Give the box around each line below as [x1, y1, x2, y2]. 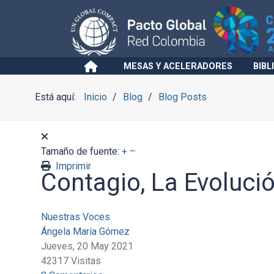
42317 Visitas [40, 255, 101, 267]
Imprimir [55, 160, 91, 172]
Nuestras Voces [40, 211, 110, 223]
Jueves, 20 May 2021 [40, 240, 133, 252]
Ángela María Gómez [40, 226, 130, 237]
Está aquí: [34, 91, 81, 103]
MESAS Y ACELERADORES [123, 61, 232, 72]
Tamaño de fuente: [40, 146, 119, 157]
